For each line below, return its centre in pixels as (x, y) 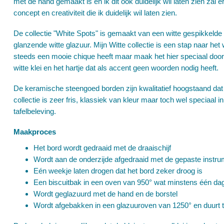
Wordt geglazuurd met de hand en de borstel (105, 194)
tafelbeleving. (35, 111)
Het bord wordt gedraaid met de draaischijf (102, 148)
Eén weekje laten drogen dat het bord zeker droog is (118, 171)
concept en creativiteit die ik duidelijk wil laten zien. (95, 13)
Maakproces (35, 132)
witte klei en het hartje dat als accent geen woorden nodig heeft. (116, 68)
